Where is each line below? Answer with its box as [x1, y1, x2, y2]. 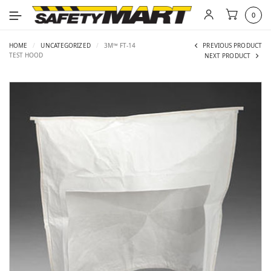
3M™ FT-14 [102, 41, 135, 50]
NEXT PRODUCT [204, 51, 250, 60]
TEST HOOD [9, 50, 43, 59]
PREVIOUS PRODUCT [203, 41, 262, 50]
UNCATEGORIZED [41, 41, 91, 50]
